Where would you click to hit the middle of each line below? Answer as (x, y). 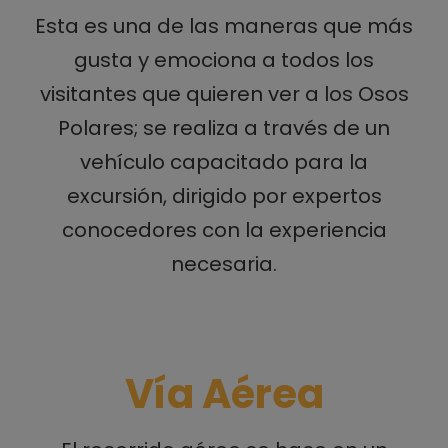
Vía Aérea (224, 393)
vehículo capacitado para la (224, 161)
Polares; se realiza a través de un (224, 127)
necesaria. (224, 263)
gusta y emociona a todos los (224, 59)
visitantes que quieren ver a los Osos (224, 93)
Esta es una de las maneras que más (224, 25)
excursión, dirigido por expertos (224, 195)
